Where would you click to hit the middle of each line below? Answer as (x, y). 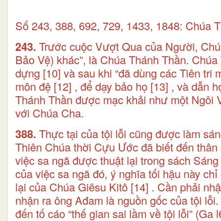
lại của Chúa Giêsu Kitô (72, 186)
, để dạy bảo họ (111, 86)
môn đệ (33, 86)
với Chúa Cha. (50, 112)
